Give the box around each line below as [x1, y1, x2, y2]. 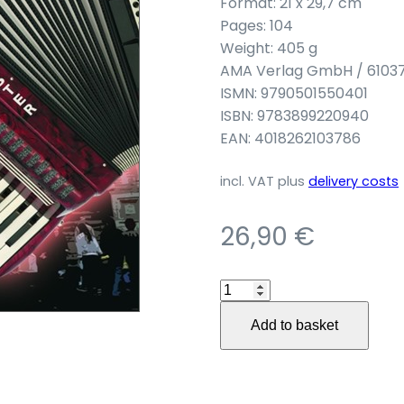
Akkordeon [219, 279, 297, 299]
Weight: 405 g [220, 38, 317, 59]
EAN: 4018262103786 [220, 128, 361, 149]
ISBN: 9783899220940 [220, 106, 369, 126]
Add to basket [251, 317, 338, 333]
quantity [219, 346, 278, 367]
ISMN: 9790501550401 [220, 83, 368, 104]
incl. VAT [220, 172, 274, 190]
